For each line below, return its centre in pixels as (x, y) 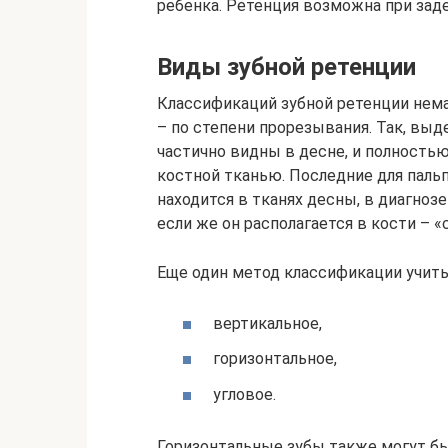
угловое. (244, 394)
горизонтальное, (275, 359)
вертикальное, (267, 324)
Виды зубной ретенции (286, 67)
